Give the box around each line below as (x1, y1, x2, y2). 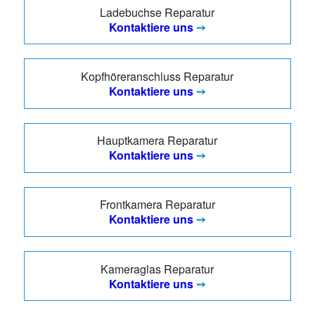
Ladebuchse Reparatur (100, 4, 215, 20)
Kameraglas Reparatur (101, 260, 214, 277)
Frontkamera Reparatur (99, 196, 215, 213)
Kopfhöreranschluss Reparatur (81, 67, 234, 84)
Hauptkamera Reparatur (97, 132, 218, 149)
